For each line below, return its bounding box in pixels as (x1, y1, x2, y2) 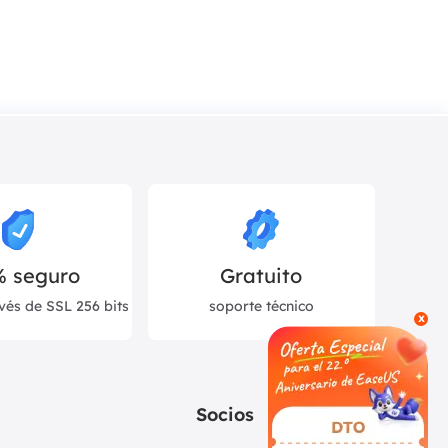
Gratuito (220, 263, 303, 289)
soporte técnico (208, 297, 314, 316)
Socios (195, 403, 254, 427)
